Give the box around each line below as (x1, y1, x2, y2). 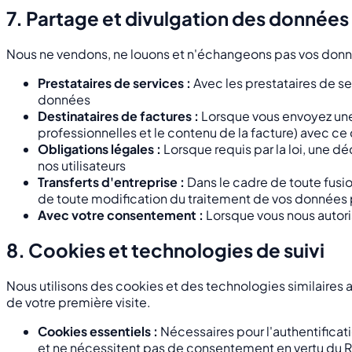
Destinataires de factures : (38, 107, 199, 124)
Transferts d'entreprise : (38, 173, 185, 190)
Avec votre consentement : (38, 206, 203, 223)
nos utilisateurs (38, 156, 126, 174)
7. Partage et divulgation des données (6, 5, 349, 30)
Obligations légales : (38, 140, 161, 157)
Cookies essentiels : (38, 323, 158, 340)
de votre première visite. (6, 294, 151, 311)
